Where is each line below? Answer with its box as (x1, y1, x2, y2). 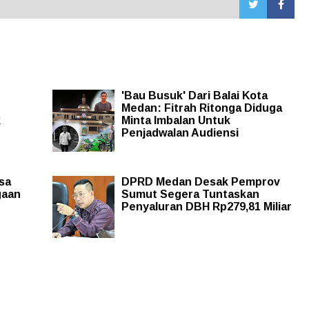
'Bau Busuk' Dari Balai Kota (121, 90, 268, 102)
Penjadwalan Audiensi (121, 127, 239, 139)
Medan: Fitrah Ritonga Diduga (121, 102, 282, 114)
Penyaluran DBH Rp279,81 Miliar (121, 201, 292, 213)
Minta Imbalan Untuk (121, 114, 230, 127)
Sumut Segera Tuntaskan (121, 188, 259, 201)
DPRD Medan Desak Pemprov (121, 176, 280, 188)
